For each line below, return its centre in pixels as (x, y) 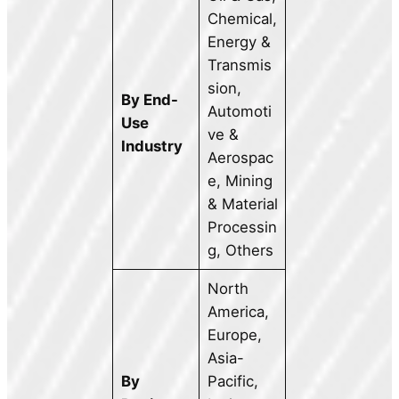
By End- (149, 100)
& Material (242, 204)
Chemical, (242, 19)
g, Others (240, 251)
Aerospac (240, 158)
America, (238, 312)
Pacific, (232, 382)
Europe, (234, 335)
